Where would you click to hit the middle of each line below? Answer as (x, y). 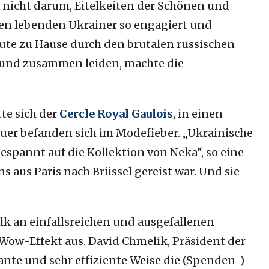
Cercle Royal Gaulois (116, 114)
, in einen (198, 114)
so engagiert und (165, 25)
